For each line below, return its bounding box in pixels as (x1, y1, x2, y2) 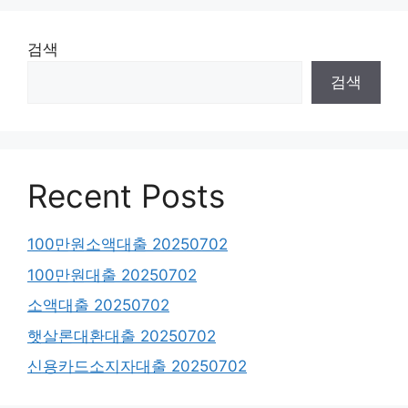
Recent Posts (27, 177, 225, 215)
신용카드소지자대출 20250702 (27, 357, 247, 375)
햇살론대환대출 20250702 (27, 326, 216, 345)
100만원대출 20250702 (27, 265, 197, 284)
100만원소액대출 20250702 (27, 235, 228, 253)
